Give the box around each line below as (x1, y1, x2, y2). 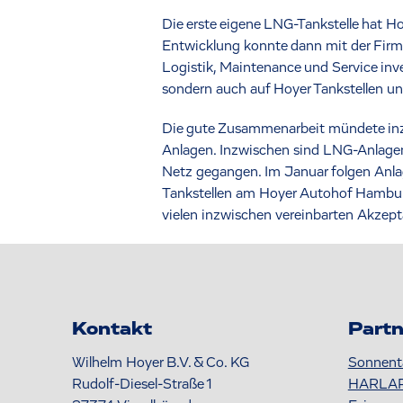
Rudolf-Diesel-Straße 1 (72, 376, 212, 391)
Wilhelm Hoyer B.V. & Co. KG (72, 354, 249, 370)
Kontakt (72, 319, 152, 338)
